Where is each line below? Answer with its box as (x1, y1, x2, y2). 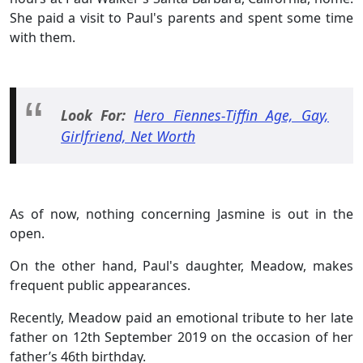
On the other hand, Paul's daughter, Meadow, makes (10, 257, 353, 275)
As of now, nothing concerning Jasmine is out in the (10, 205, 353, 224)
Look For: (61, 105, 135, 126)
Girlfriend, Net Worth (61, 126, 195, 147)
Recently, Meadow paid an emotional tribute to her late (10, 309, 353, 327)
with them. (10, 28, 79, 47)
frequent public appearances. (10, 276, 190, 295)
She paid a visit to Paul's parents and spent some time (10, 9, 353, 28)
